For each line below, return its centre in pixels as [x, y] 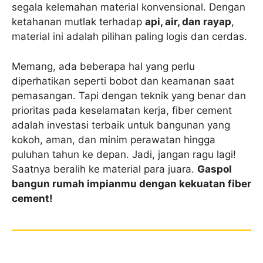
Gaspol [215, 169]
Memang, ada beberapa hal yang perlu [103, 66]
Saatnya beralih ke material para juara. [104, 169]
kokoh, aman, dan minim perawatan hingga [114, 139]
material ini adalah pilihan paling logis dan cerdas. [129, 37]
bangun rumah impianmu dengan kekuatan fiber [131, 183]
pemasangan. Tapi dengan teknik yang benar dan [129, 95]
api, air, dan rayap [188, 22]
